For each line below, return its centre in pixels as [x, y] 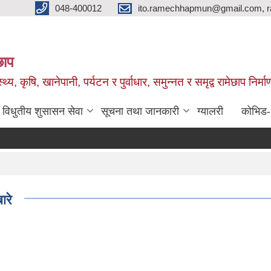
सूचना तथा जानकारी [140, 111]
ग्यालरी [210, 111]
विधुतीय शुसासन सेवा [43, 111]
